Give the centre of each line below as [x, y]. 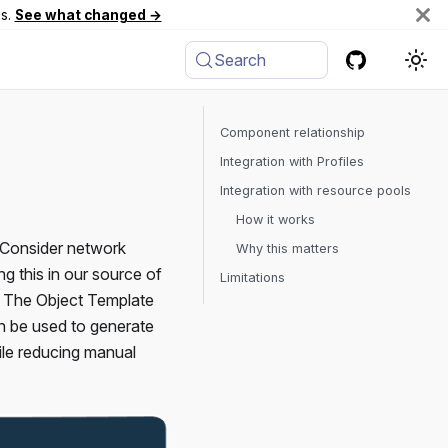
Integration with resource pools [315, 190]
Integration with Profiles [292, 161]
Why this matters [287, 248]
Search [240, 59]
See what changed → [88, 14]
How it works [275, 219]
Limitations [252, 277]
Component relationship [292, 132]
